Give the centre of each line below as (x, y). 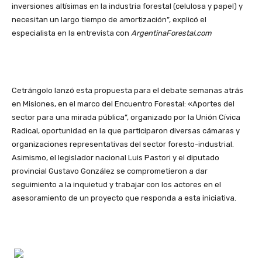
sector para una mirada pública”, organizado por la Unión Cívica (126, 118)
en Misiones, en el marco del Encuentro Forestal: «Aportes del (123, 104)
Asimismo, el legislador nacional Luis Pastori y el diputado (116, 158)
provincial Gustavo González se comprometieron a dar (110, 171)
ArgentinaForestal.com (171, 33)
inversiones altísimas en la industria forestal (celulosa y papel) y (127, 6)
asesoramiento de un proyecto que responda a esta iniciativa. (124, 198)
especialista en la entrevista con (71, 33)
